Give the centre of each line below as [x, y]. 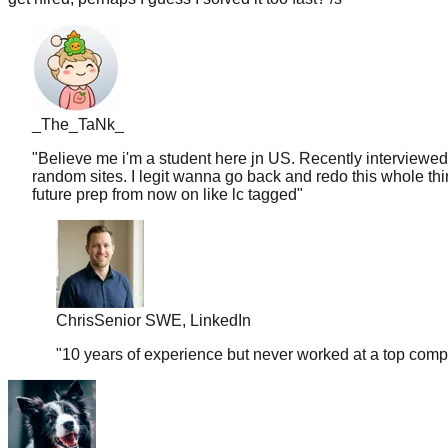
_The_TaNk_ [78, 102]
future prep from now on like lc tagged [164, 172]
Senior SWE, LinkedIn [172, 298]
